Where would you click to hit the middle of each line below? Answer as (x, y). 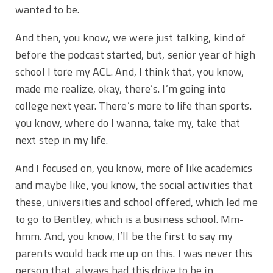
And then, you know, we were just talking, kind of (131, 37)
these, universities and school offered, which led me (136, 202)
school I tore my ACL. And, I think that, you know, (130, 71)
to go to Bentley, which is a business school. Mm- (130, 219)
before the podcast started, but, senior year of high (135, 54)
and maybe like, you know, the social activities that (134, 185)
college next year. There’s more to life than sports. (133, 105)
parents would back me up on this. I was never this (134, 253)
